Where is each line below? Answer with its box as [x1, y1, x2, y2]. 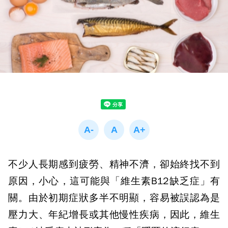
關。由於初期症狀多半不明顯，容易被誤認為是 [8, 192, 220, 204]
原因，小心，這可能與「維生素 [8, 175, 152, 187]
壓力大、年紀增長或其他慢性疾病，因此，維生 [8, 209, 220, 221]
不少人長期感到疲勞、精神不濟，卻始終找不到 [8, 158, 220, 170]
